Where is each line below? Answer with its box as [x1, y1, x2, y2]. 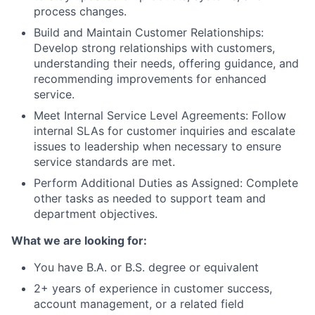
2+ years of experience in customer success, [34, 281, 272, 295]
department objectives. [34, 206, 157, 221]
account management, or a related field [34, 296, 244, 311]
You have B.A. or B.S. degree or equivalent [34, 259, 259, 274]
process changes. [34, 4, 127, 18]
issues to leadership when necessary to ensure [34, 139, 281, 153]
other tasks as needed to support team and [34, 191, 266, 205]
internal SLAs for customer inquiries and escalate [34, 123, 295, 138]
